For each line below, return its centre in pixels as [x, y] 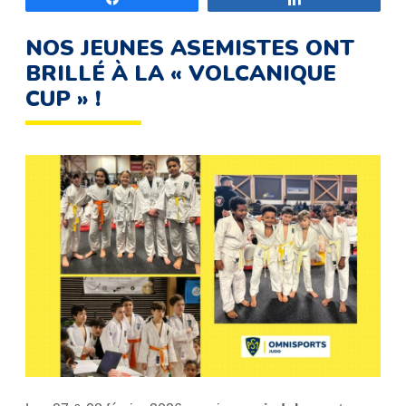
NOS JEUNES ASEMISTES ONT [190, 48]
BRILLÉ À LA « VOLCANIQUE [181, 73]
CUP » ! [63, 99]
